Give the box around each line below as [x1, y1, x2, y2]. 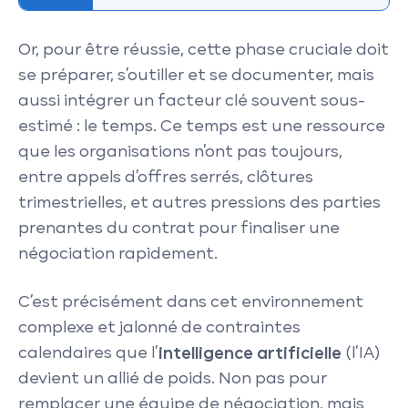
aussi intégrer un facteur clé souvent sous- [18, 93, 365, 109]
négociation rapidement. [18, 246, 218, 262]
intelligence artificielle [158, 346, 342, 362]
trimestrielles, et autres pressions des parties [18, 195, 381, 211]
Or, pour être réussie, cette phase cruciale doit [18, 42, 389, 58]
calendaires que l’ [18, 346, 158, 362]
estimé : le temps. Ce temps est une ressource [18, 118, 385, 135]
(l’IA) [342, 346, 380, 362]
